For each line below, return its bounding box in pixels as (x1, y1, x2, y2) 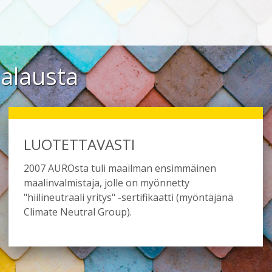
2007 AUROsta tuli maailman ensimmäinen (23, 161, 216, 175)
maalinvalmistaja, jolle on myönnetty (23, 176, 189, 189)
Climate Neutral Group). (23, 205, 132, 219)
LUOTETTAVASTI (23, 134, 135, 154)
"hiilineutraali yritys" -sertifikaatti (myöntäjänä (23, 191, 233, 204)
